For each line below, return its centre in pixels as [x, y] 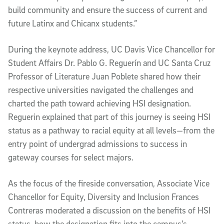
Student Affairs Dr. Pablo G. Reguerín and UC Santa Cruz [109, 63]
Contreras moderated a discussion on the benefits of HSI [109, 210]
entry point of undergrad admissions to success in [97, 144]
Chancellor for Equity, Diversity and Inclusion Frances [103, 197]
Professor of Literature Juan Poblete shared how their [104, 76]
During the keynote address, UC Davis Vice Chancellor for [111, 49]
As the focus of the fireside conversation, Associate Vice [109, 183]
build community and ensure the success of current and [107, 10]
